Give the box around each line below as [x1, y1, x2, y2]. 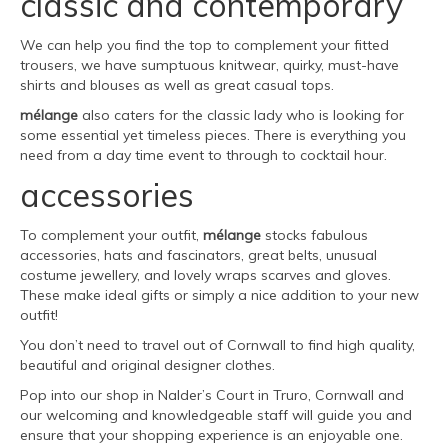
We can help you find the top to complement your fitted [20, 36, 389, 55]
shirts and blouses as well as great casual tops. [20, 76, 334, 95]
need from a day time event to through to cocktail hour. [20, 146, 387, 165]
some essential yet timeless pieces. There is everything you [20, 126, 406, 145]
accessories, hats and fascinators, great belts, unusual [20, 246, 377, 265]
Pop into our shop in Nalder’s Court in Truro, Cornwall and [20, 386, 404, 405]
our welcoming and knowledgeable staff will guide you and [20, 406, 412, 425]
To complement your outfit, [20, 226, 203, 245]
